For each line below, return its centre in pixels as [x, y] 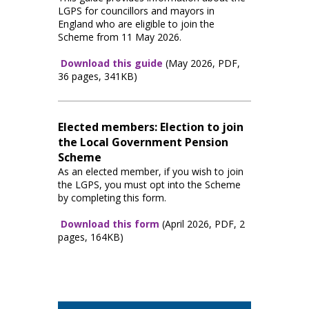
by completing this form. [112, 197]
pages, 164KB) [91, 237]
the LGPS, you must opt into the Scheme [149, 184]
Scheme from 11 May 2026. [120, 37]
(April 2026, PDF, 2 [203, 223]
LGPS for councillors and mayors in [136, 10]
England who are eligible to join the [136, 23]
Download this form [110, 223]
